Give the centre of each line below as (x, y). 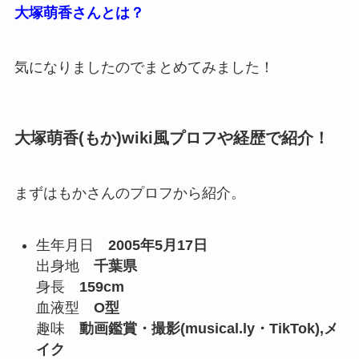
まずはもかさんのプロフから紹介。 (129, 194)
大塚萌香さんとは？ (79, 12)
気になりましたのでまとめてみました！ (144, 67)
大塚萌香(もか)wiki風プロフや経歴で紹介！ (171, 137)
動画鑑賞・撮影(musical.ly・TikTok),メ (208, 329)
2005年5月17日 (157, 246)
